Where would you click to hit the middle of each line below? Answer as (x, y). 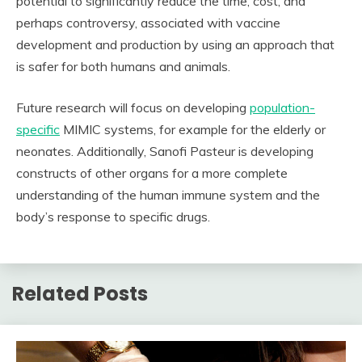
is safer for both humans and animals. (123, 66)
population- (282, 107)
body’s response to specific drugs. (115, 217)
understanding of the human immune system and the (168, 195)
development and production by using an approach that (175, 44)
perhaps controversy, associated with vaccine (148, 23)
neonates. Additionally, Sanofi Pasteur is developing (165, 151)
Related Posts (80, 293)
